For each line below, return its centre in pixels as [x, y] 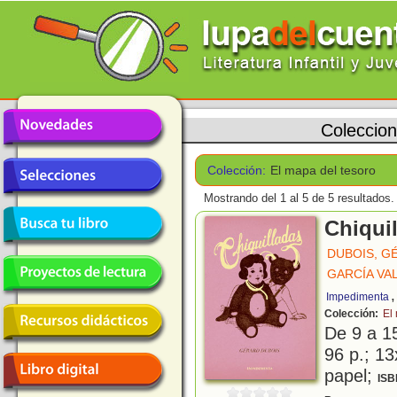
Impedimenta [358, 297]
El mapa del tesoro [323, 170]
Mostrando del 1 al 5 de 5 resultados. [299, 198]
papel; [351, 376]
